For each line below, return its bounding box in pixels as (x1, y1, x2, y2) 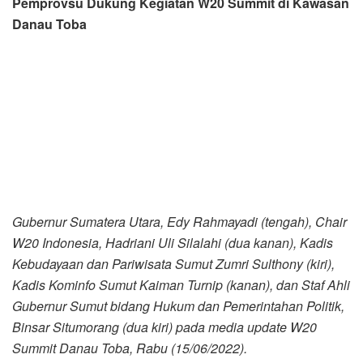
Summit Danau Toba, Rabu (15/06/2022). (12, 338, 247, 357)
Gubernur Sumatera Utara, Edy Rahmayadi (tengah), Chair (12, 211, 347, 231)
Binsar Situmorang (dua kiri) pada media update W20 (12, 317, 317, 336)
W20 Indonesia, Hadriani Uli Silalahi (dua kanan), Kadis (12, 233, 333, 252)
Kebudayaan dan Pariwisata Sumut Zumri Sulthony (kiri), (12, 254, 335, 273)
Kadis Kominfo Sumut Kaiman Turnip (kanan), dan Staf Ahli (12, 275, 350, 294)
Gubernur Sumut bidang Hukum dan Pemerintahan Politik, (12, 296, 344, 315)
